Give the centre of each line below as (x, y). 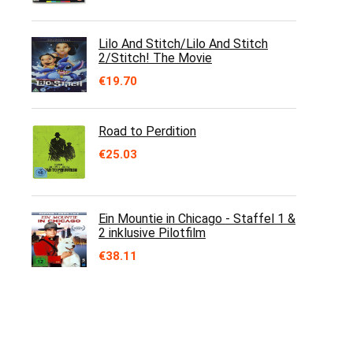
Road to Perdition (147, 131)
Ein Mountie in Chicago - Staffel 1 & (197, 219)
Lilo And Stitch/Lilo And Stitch (183, 44)
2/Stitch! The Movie (155, 58)
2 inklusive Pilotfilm (152, 233)
